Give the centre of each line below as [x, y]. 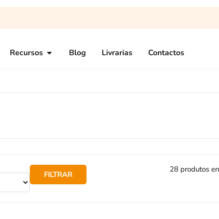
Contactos [166, 53]
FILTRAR [58, 174]
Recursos [26, 53]
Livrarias [117, 53]
